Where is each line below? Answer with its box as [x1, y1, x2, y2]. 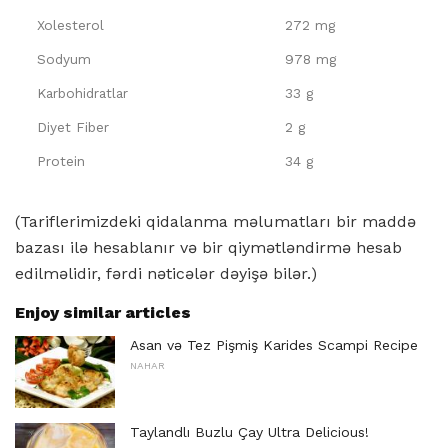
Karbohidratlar [37, 85, 128, 102]
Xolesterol [37, 17, 104, 34]
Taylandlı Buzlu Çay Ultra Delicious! [130, 423, 369, 440]
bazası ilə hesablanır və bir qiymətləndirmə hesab [15, 238, 402, 258]
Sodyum [37, 51, 91, 68]
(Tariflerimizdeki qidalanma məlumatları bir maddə [15, 212, 416, 232]
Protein [37, 153, 85, 170]
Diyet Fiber [37, 119, 109, 136]
